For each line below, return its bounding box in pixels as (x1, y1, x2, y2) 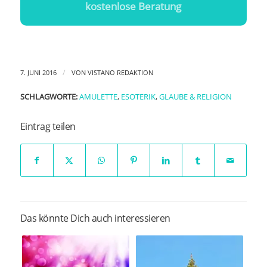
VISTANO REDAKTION (87, 68, 153, 77)
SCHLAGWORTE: (20, 92, 77, 103)
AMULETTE (79, 92, 117, 103)
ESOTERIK (120, 92, 156, 103)
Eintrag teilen (20, 120, 76, 133)
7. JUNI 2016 (20, 68, 57, 77)
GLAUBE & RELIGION (159, 92, 232, 103)
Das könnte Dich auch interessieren (20, 212, 170, 225)
